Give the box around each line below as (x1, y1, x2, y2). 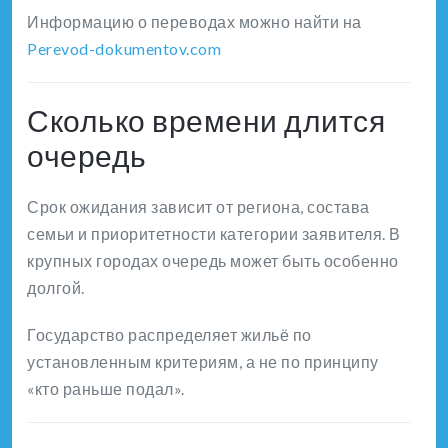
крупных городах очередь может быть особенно (27, 251, 399, 271)
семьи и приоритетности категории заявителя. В (27, 224, 401, 244)
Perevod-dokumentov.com (27, 39, 221, 59)
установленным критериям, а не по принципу (27, 352, 379, 372)
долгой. (27, 278, 85, 298)
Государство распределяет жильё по (27, 325, 312, 345)
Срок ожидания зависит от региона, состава (27, 197, 370, 217)
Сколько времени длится (27, 102, 385, 139)
